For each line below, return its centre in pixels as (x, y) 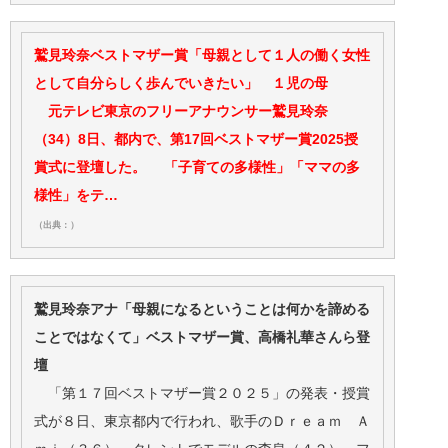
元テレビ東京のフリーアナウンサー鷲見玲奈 (181, 111)
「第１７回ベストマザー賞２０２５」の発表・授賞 (202, 393)
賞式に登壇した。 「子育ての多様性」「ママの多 (197, 167)
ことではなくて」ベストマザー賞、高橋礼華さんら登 (202, 337)
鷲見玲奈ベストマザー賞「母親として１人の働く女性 (202, 55)
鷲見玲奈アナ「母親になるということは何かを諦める (202, 309)
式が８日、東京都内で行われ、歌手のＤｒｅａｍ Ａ (202, 421)
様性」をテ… (76, 195)
